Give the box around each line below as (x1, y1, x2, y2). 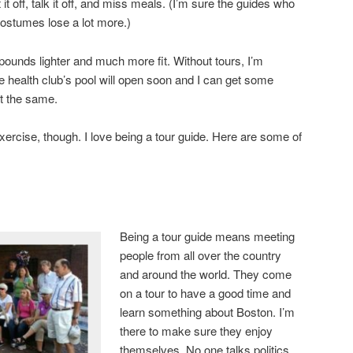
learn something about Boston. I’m (120, 303, 295, 320)
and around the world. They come (120, 265, 292, 282)
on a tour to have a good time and (120, 284, 292, 301)
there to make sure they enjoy (120, 321, 273, 339)
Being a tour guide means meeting (120, 227, 295, 244)
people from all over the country (120, 246, 282, 263)
